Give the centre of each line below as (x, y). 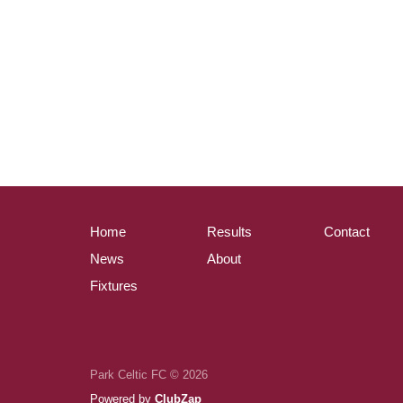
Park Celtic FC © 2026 (149, 375)
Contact (347, 232)
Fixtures (114, 286)
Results (229, 232)
